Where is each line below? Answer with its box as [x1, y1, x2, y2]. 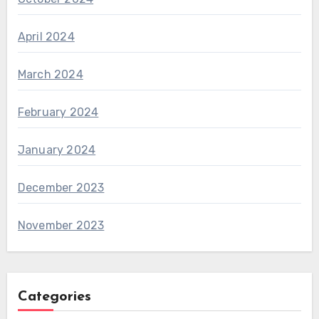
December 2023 [17, 181, 105, 195]
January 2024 [17, 143, 96, 157]
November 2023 [17, 219, 105, 233]
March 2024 [17, 68, 83, 82]
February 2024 [17, 105, 99, 120]
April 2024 [17, 30, 75, 44]
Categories [17, 290, 91, 305]
